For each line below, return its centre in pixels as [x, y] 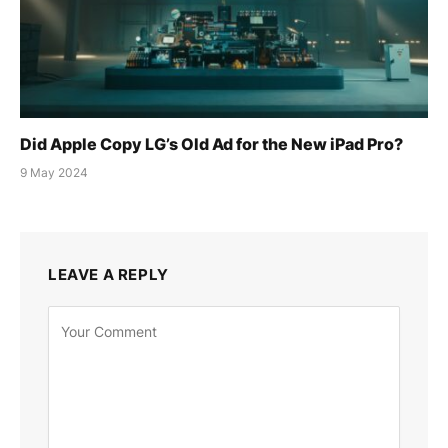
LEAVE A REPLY [108, 275]
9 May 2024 [54, 173]
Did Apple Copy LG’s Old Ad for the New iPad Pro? [211, 144]
